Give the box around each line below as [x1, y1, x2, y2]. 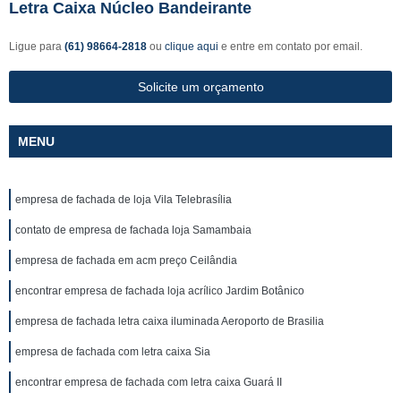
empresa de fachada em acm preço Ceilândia [15, 254, 237, 267]
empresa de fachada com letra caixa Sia [15, 346, 210, 358]
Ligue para [9, 40, 64, 53]
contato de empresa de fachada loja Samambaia [15, 224, 252, 236]
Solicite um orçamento [137, 80, 264, 94]
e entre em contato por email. [218, 40, 363, 53]
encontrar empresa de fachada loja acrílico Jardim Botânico [15, 285, 304, 297]
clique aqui [165, 40, 218, 53]
